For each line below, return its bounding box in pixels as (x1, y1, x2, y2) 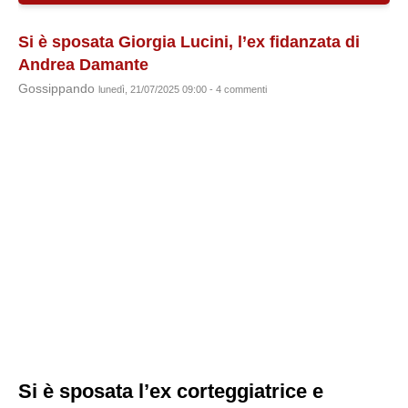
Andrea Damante (18, 56, 148, 74)
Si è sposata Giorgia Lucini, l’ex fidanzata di (18, 33, 360, 51)
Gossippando (18, 82, 98, 96)
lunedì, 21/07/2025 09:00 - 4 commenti (98, 84, 267, 95)
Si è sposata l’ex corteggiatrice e (18, 380, 323, 403)
